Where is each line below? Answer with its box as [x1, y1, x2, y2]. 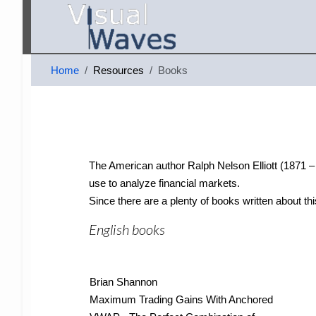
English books [89, 221, 165, 238]
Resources [93, 64, 144, 76]
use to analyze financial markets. [89, 177, 240, 189]
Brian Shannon [90, 276, 157, 288]
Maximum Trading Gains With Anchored [90, 293, 273, 305]
